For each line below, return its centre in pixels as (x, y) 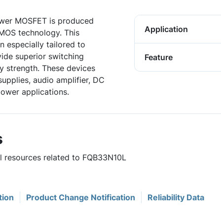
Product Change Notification (81, 197)
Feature (159, 57)
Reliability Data (176, 197)
